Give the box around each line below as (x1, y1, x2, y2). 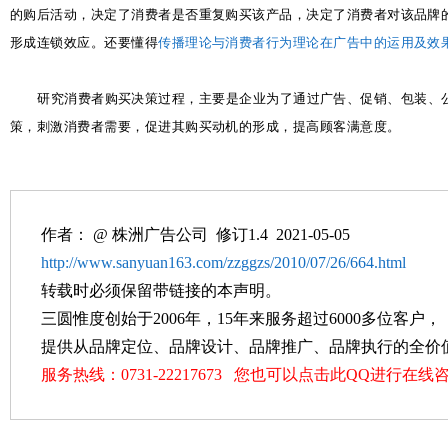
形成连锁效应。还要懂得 (10, 36, 159, 50)
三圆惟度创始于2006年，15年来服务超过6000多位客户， (41, 310, 441, 327)
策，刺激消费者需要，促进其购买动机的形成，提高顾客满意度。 (10, 120, 401, 134)
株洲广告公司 (112, 226, 208, 243)
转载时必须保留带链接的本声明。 (41, 282, 281, 299)
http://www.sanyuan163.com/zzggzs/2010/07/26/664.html (41, 254, 406, 271)
